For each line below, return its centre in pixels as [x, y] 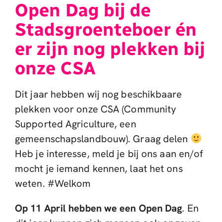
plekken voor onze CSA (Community [96, 109]
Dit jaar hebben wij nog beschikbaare [98, 94]
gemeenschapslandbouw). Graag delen [103, 139]
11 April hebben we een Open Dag [106, 208]
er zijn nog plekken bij [110, 49]
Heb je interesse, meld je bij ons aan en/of [109, 153]
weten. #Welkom [53, 183]
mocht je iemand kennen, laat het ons [99, 168]
